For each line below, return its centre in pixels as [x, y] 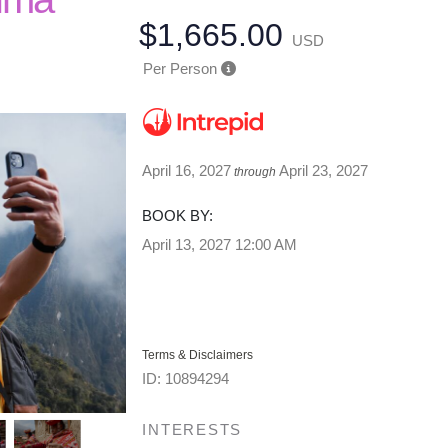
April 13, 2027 [187, 244]
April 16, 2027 [187, 170]
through [255, 172]
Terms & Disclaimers [198, 355]
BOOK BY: [178, 215]
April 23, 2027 [324, 170]
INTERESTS [192, 429]
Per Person [179, 68]
